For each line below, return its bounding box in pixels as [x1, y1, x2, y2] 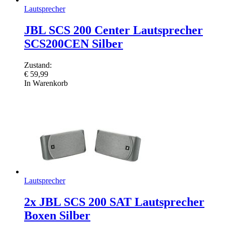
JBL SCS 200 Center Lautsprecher [24, 23, 203, 37]
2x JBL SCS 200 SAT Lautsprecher [24, 195, 204, 208]
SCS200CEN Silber [24, 37, 123, 50]
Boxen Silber [24, 208, 90, 222]
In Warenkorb [24, 78, 68, 87]
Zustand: [24, 60, 52, 69]
